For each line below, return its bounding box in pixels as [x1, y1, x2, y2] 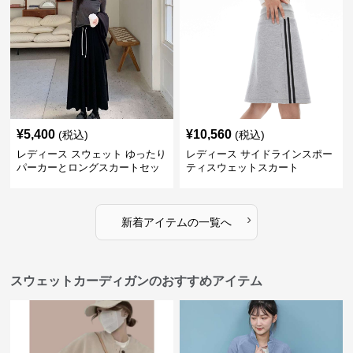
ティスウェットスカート [185, 162, 299, 173]
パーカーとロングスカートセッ [17, 162, 161, 173]
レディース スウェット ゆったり [17, 148, 167, 160]
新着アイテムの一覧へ [121, 216, 232, 229]
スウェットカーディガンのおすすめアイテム [10, 274, 263, 288]
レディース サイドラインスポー [185, 148, 333, 160]
